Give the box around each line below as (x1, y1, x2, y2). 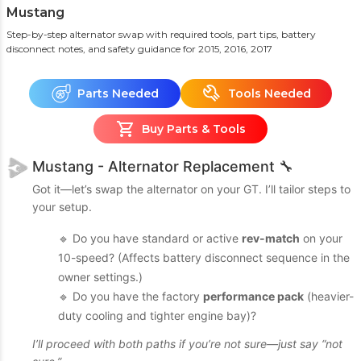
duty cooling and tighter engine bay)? (58, 309, 256, 322)
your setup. (32, 200, 92, 214)
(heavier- (304, 289, 354, 303)
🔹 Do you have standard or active (58, 231, 242, 245)
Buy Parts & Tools (141, 121, 246, 136)
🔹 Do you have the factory (58, 289, 203, 303)
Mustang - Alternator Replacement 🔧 (32, 158, 293, 175)
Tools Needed (227, 85, 311, 101)
